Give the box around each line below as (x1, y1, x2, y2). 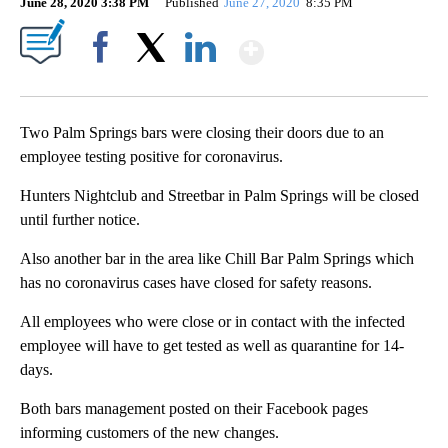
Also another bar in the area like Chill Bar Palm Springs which (20, 249, 414, 267)
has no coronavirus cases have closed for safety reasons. (20, 273, 372, 291)
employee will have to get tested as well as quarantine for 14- (20, 336, 404, 354)
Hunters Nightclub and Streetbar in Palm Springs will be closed (20, 186, 419, 204)
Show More (262, 25, 421, 62)
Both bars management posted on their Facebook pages (20, 399, 368, 417)
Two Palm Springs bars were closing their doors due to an (20, 123, 384, 141)
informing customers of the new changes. (20, 423, 279, 441)
